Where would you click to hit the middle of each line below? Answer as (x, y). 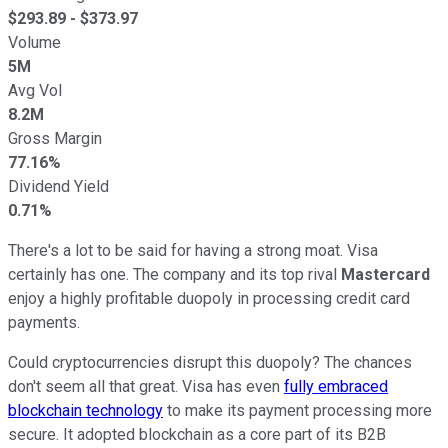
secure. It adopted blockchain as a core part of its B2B (197, 434)
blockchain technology (85, 410)
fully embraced (336, 386)
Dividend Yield (58, 186)
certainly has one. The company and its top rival (174, 274)
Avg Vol (35, 90)
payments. (46, 322)
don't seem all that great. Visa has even (146, 386)
